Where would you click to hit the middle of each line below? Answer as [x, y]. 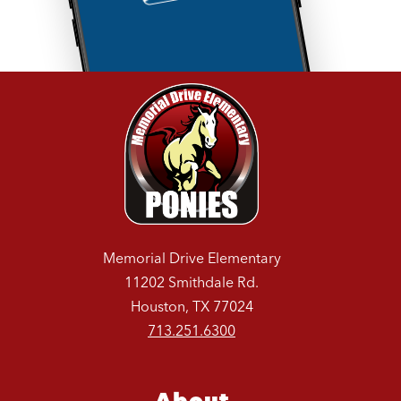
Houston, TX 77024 [192, 307]
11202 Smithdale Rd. [192, 282]
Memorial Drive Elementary [192, 258]
